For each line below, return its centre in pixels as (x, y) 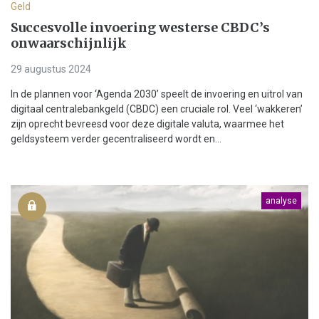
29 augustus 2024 (51, 69)
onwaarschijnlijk (69, 43)
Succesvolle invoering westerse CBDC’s (140, 27)
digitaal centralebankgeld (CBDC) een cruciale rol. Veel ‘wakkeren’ (157, 109)
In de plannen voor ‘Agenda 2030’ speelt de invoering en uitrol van (157, 94)
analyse (281, 200)
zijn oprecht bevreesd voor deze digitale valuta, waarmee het (147, 124)
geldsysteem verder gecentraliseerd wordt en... (116, 138)
